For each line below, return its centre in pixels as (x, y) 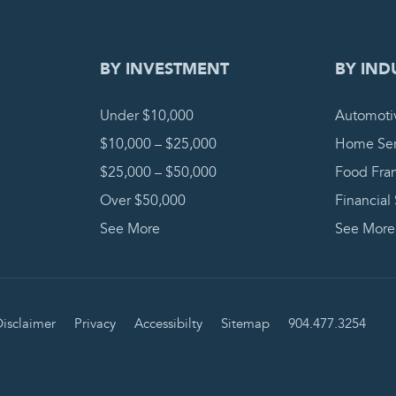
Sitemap (245, 324)
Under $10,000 (146, 116)
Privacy (95, 324)
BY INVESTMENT (164, 69)
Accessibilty (168, 324)
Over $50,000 (142, 201)
